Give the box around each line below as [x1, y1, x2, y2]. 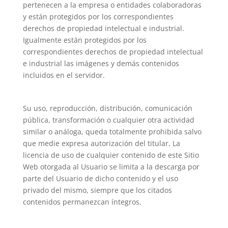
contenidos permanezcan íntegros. [22, 197, 141, 207]
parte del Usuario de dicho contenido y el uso [22, 174, 178, 184]
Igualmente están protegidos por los [22, 35, 147, 45]
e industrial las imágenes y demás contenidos [22, 59, 179, 69]
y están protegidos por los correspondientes [22, 12, 174, 22]
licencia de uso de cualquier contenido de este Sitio [22, 150, 199, 160]
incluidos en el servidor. [22, 70, 105, 80]
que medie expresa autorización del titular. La [22, 138, 180, 149]
